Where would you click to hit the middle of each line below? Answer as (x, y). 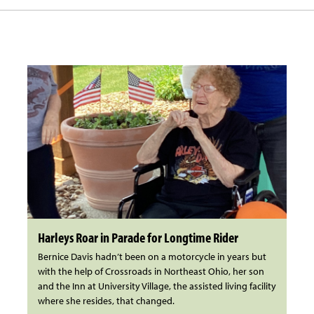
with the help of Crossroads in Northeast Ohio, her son (151, 272)
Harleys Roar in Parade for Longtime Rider (138, 238)
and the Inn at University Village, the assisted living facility (157, 286)
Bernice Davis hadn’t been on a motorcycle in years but (152, 257)
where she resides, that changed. (106, 301)
